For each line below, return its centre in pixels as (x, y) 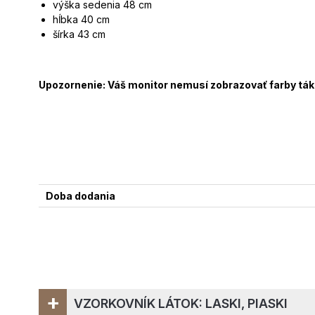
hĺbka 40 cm (81, 20)
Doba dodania (81, 196)
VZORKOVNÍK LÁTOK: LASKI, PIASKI (181, 304)
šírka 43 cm (79, 34)
